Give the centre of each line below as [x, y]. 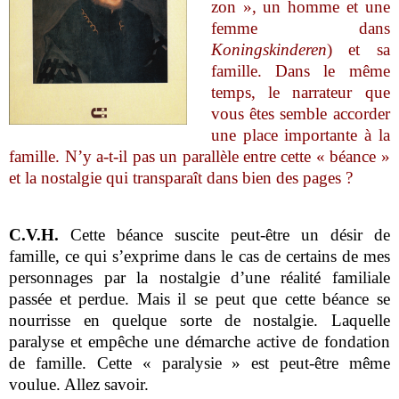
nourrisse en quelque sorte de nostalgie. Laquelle [199, 320]
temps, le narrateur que [300, 92]
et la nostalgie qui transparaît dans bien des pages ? [181, 177]
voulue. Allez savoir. [79, 384]
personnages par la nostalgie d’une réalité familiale [199, 277]
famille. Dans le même [300, 70]
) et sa [358, 49]
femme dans [300, 28]
